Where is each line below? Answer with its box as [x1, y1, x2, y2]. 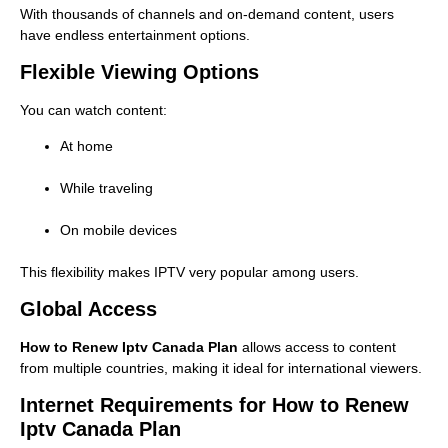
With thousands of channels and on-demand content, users [20, 5, 394, 22]
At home [60, 137, 113, 154]
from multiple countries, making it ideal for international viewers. [20, 359, 422, 376]
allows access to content [238, 338, 396, 355]
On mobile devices [60, 221, 177, 238]
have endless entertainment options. [20, 26, 250, 43]
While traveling [60, 179, 153, 196]
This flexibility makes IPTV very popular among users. [20, 263, 359, 280]
